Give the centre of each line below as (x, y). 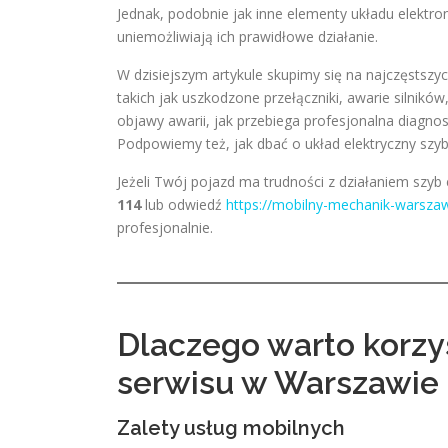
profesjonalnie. (165, 227)
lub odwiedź (183, 204)
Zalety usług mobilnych (231, 428)
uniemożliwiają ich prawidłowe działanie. (247, 36)
